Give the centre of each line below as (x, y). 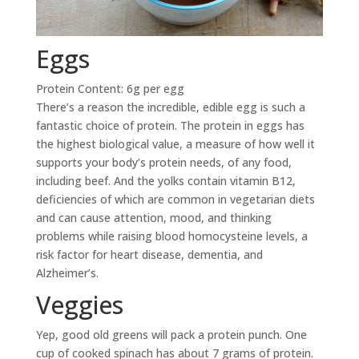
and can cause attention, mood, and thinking (153, 218)
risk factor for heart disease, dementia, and (149, 255)
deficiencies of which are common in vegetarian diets (175, 200)
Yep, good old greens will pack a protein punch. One (171, 335)
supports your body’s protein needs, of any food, (163, 163)
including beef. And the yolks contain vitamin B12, (165, 181)
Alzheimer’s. (67, 273)
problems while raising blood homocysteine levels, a (171, 236)
